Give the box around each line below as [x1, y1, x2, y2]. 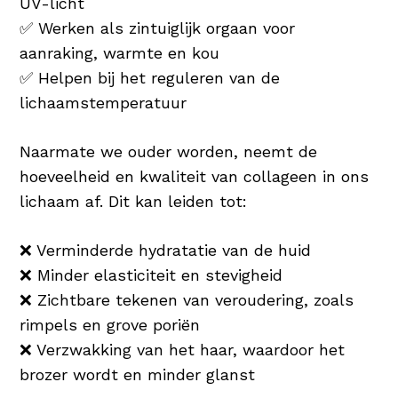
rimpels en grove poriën [20, 314, 201, 334]
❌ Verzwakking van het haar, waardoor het [20, 339, 346, 359]
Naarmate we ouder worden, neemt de [20, 141, 318, 161]
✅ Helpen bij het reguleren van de [20, 68, 281, 87]
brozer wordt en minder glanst [20, 364, 256, 384]
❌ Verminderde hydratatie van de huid [20, 240, 312, 259]
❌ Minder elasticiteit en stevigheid [20, 265, 283, 284]
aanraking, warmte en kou [20, 43, 220, 62]
